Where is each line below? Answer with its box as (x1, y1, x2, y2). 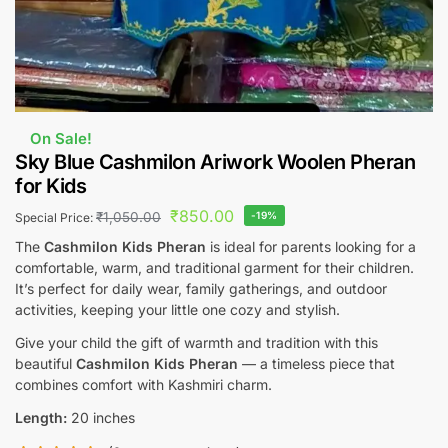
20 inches (67, 409, 135, 427)
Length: (15, 409, 67, 427)
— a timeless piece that (238, 355, 395, 373)
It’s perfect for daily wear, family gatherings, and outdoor (15, 280, 387, 298)
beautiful (15, 355, 76, 373)
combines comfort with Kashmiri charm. (15, 376, 272, 394)
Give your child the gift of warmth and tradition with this (15, 334, 378, 352)
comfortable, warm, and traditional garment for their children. (15, 259, 414, 277)
